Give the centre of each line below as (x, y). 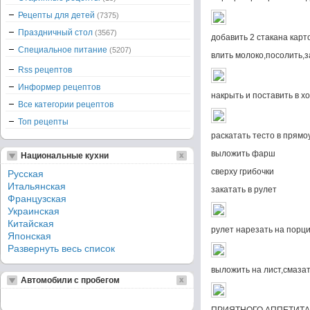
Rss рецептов (45, 70)
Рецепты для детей (57, 15)
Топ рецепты (43, 122)
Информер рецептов (59, 87)
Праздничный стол (56, 33)
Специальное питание (64, 50)
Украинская (34, 211)
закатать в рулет (244, 190)
